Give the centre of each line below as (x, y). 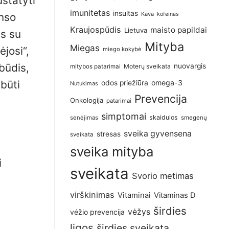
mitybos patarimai (95, 67)
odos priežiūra (125, 83)
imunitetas (90, 13)
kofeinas (168, 14)
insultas (125, 14)
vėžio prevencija (97, 212)
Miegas (85, 48)
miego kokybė (122, 49)
